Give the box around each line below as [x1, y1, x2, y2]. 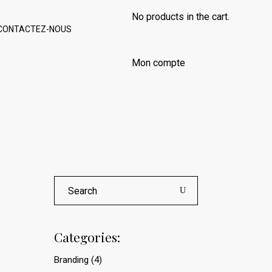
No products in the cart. [132, 11, 229, 22]
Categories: [53, 228, 120, 245]
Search [53, 175, 83, 186]
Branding [53, 254, 89, 265]
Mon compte [132, 57, 185, 69]
